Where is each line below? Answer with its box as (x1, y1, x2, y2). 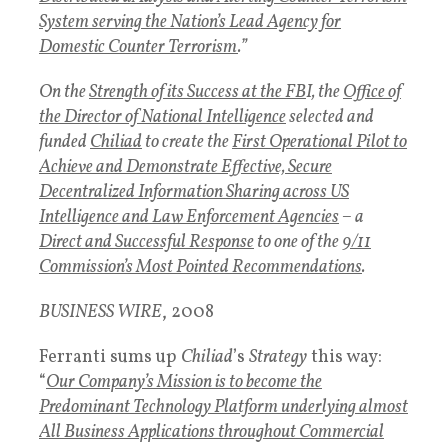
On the (39, 79, 89, 105)
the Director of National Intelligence (39, 104, 286, 130)
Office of (343, 79, 401, 105)
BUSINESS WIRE (39, 299, 162, 325)
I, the (306, 79, 343, 105)
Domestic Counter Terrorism (39, 34, 238, 60)
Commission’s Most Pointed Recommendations (39, 254, 362, 280)
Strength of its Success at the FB (89, 79, 306, 105)
